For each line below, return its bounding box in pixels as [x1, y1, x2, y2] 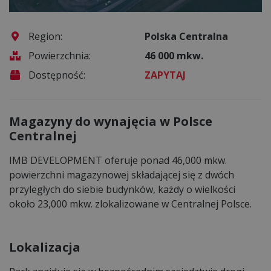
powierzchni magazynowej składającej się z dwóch [9, 168, 234, 181]
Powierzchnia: [28, 48, 91, 62]
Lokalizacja [9, 238, 80, 255]
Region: [28, 29, 62, 43]
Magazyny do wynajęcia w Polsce [9, 113, 212, 129]
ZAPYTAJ [145, 68, 186, 82]
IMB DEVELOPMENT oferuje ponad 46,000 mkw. [9, 153, 227, 167]
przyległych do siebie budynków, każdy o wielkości [9, 182, 235, 196]
